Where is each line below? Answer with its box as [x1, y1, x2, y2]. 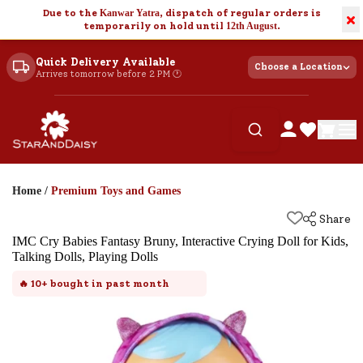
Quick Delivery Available [36, 55, 175, 68]
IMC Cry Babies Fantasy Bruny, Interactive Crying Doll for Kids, [12, 234, 348, 248]
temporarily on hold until [83, 20, 226, 32]
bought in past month [48, 278, 169, 289]
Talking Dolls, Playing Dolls [12, 250, 158, 263]
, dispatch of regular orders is [159, 7, 321, 19]
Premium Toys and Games [51, 185, 181, 197]
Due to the [42, 7, 100, 19]
